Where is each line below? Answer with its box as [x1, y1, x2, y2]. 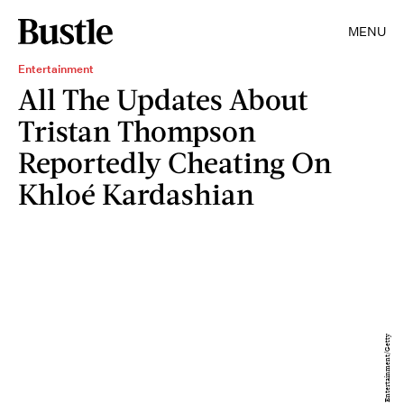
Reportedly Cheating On [18, 144, 332, 179]
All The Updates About [18, 81, 308, 116]
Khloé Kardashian [18, 176, 254, 211]
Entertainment [18, 61, 94, 77]
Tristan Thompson [18, 113, 256, 148]
